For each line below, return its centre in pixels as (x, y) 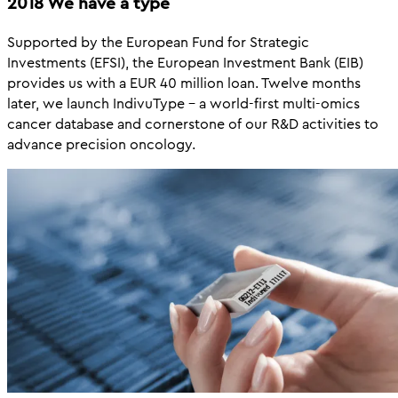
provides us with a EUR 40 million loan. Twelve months (184, 83)
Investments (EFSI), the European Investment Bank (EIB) (185, 62)
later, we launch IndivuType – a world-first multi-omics (183, 103)
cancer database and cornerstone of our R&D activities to (193, 123)
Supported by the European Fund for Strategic (158, 42)
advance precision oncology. (101, 144)
